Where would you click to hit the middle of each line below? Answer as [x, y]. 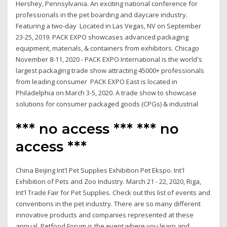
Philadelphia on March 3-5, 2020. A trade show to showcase [106, 93]
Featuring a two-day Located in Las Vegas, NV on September [109, 26]
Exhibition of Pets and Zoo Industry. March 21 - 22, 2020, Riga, [109, 181]
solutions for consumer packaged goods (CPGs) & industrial [108, 104]
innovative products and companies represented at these [105, 215]
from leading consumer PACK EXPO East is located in [97, 82]
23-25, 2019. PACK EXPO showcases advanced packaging [102, 37]
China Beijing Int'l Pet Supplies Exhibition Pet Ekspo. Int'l [100, 170]
